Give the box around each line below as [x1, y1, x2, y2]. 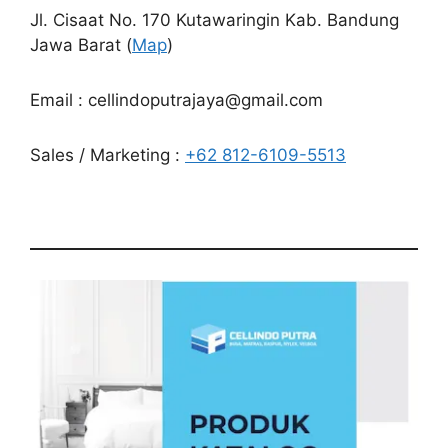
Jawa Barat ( [30, 35, 132, 56]
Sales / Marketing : [30, 145, 185, 166]
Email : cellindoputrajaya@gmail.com [30, 90, 323, 111]
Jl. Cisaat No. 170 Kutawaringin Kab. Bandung [30, 10, 399, 31]
